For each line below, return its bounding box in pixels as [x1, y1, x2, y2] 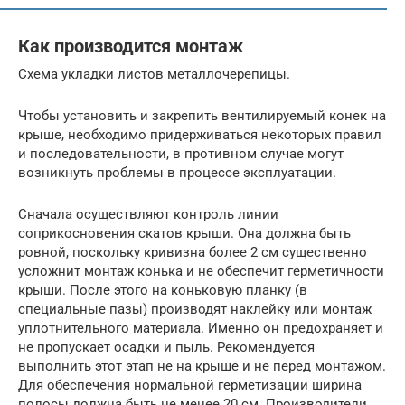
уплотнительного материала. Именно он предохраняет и [18, 319, 383, 336]
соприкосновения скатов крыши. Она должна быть [18, 224, 351, 241]
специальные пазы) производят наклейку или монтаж [18, 300, 372, 317]
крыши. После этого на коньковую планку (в [18, 281, 307, 298]
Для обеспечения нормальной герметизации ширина [18, 376, 362, 393]
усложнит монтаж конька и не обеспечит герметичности [18, 262, 384, 279]
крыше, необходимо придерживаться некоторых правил [18, 126, 381, 143]
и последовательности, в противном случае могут [18, 145, 344, 162]
